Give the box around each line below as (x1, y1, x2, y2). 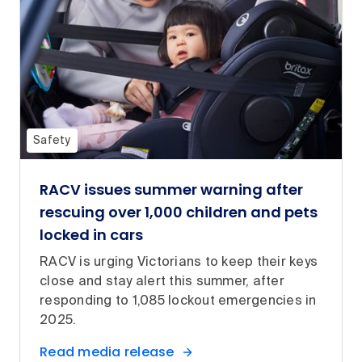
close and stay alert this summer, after (40, 276, 284, 289)
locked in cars (40, 225, 143, 246)
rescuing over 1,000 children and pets (40, 202, 318, 223)
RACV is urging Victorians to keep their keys (40, 256, 318, 270)
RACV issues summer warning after (40, 179, 303, 200)
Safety (33, 135, 71, 147)
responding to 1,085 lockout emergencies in (40, 295, 317, 309)
